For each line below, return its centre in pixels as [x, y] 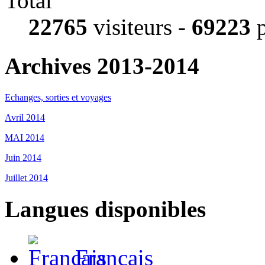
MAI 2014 [25, 137]
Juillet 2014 [26, 177]
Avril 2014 [25, 117]
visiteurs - [140, 27]
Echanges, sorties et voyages [58, 97]
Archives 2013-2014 [102, 66]
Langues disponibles [105, 209]
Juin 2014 [23, 157]
